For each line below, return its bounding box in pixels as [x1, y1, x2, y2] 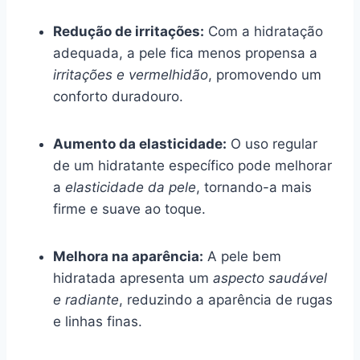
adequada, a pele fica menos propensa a [53, 44, 317, 61]
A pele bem [203, 247, 281, 264]
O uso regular [227, 135, 317, 152]
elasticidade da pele [65, 178, 196, 195]
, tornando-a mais [196, 178, 312, 195]
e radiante [53, 291, 119, 308]
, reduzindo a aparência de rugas [119, 291, 333, 308]
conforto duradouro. [53, 88, 183, 104]
